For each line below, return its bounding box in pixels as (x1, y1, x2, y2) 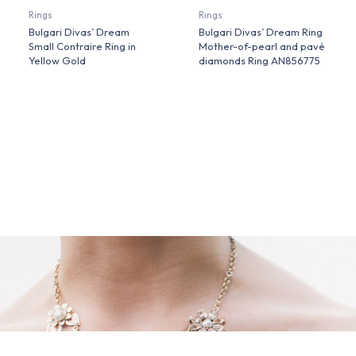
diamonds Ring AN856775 (199, 54, 321, 68)
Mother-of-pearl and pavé (199, 40, 326, 53)
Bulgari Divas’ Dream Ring (199, 25, 323, 39)
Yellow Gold (29, 54, 87, 68)
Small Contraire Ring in (29, 40, 137, 53)
